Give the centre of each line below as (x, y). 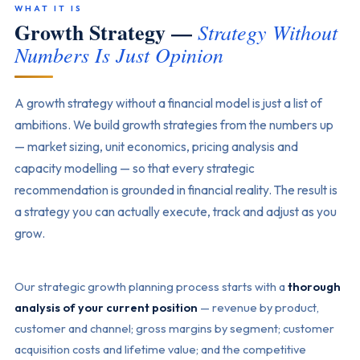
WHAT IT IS (48, 8)
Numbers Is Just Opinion (119, 54)
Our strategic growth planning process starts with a (151, 286)
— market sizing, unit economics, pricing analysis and (156, 146)
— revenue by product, (258, 307)
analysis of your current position (106, 307)
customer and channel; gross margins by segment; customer (174, 328)
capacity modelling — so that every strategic (134, 168)
